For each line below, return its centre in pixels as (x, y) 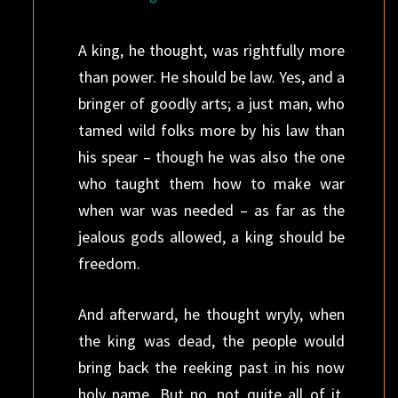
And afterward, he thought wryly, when (211, 314)
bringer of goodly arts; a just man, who (211, 103)
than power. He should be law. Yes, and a (211, 77)
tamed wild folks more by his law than (211, 130)
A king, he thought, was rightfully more (211, 50)
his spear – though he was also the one (211, 157)
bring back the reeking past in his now (211, 367)
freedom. (109, 263)
